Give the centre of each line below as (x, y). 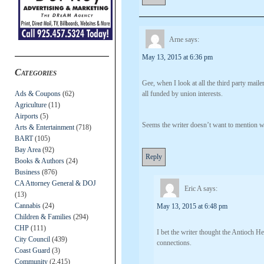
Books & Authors (39, 161)
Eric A (193, 189)
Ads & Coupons (38, 93)
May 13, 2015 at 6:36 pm (177, 57)
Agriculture (31, 105)
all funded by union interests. (182, 93)
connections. (174, 242)
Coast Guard (32, 250)
